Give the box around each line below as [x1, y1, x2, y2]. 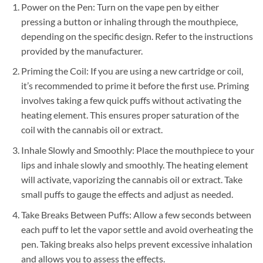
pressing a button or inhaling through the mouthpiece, [21, 15, 238, 27]
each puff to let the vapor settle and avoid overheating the [21, 223, 253, 235]
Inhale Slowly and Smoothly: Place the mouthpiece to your [21, 144, 254, 156]
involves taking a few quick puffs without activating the [21, 95, 241, 106]
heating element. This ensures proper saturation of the [21, 109, 239, 121]
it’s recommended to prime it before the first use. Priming [21, 80, 249, 92]
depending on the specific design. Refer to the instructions [21, 30, 253, 42]
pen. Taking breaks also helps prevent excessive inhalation [21, 238, 252, 249]
